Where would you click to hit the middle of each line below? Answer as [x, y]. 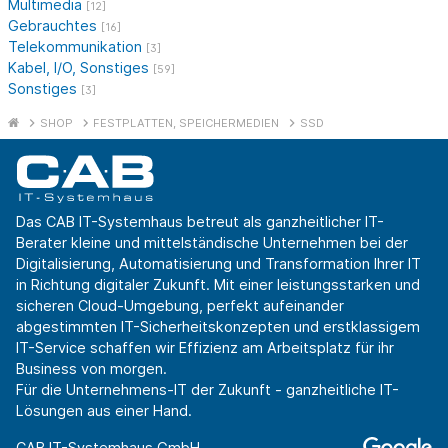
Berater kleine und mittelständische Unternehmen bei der [212, 242]
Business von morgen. [91, 368]
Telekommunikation [77, 46]
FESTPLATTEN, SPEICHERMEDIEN [186, 122]
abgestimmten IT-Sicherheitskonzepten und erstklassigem [218, 326]
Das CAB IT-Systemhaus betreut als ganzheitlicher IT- [200, 221]
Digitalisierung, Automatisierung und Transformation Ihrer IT [218, 263]
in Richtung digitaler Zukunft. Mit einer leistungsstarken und [218, 284]
